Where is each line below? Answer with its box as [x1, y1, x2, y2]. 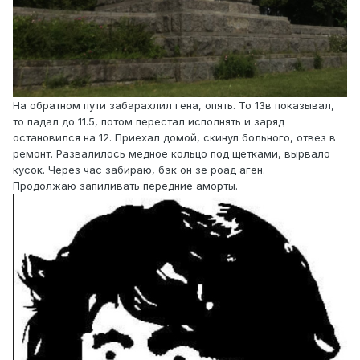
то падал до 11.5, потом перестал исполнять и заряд [13, 115, 284, 129]
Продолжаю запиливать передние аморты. [13, 179, 238, 193]
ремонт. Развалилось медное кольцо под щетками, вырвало [13, 147, 330, 161]
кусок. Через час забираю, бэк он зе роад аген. [13, 163, 265, 177]
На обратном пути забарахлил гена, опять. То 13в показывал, [13, 99, 334, 112]
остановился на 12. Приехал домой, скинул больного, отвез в [13, 131, 336, 145]
